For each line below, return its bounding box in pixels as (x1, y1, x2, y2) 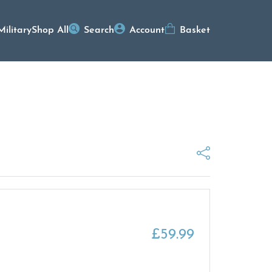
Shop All (32, 25, 69, 36)
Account (129, 25, 165, 36)
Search (84, 25, 114, 36)
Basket (180, 25, 210, 36)
